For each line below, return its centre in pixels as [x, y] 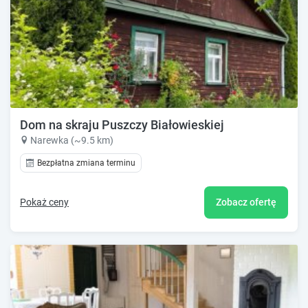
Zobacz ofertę [246, 202]
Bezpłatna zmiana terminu [86, 163]
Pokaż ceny [44, 202]
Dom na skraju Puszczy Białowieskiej [122, 125]
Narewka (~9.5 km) [72, 141]
